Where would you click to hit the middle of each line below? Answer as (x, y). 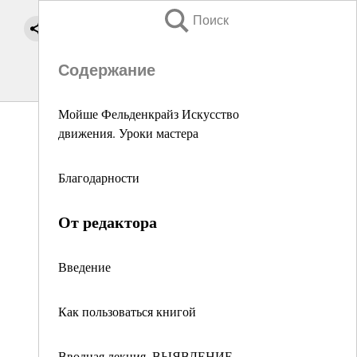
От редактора (108, 222)
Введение (84, 267)
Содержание (107, 70)
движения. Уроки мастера (128, 133)
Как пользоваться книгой (127, 311)
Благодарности (99, 177)
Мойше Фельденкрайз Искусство (149, 114)
